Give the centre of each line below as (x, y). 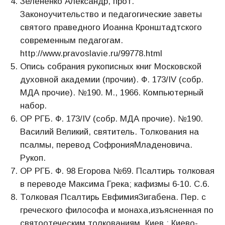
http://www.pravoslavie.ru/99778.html (91, 53)
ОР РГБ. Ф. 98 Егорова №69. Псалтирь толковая (117, 171)
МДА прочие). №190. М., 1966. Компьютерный (112, 93)
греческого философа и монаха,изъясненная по (117, 210)
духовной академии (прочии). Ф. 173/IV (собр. (112, 80)
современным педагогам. (72, 40)
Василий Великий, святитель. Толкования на (109, 132)
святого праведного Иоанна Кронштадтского (111, 27)
